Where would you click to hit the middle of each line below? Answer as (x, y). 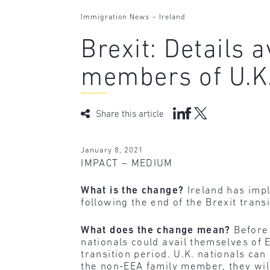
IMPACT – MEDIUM (127, 163)
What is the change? (133, 191)
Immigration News (115, 18)
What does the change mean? (156, 230)
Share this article (130, 115)
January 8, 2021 (112, 150)
